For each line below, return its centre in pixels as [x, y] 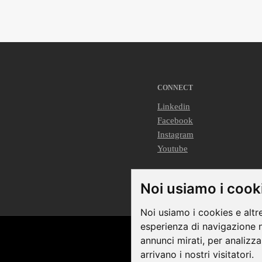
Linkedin [174, 106]
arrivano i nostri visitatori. [197, 254]
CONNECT [175, 87]
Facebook [175, 120]
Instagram [175, 134]
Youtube [173, 148]
